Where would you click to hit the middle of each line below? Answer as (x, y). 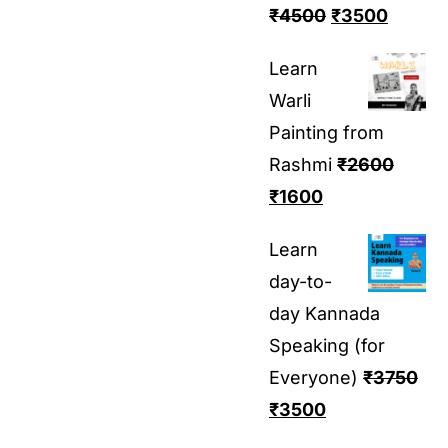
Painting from (326, 132)
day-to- (300, 281)
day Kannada (324, 313)
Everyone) (313, 377)
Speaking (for (327, 345)
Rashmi (300, 164)
